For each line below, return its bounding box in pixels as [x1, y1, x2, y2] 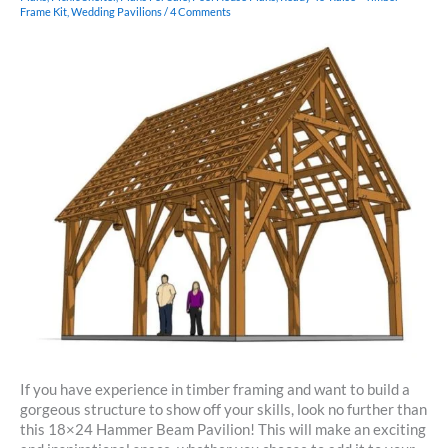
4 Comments [170, 5, 231, 19]
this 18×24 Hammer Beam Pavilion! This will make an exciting [20, 420, 426, 438]
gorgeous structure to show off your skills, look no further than [20, 400, 427, 418]
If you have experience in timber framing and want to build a [20, 380, 410, 398]
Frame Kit [20, 5, 67, 19]
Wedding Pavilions [71, 5, 162, 19]
